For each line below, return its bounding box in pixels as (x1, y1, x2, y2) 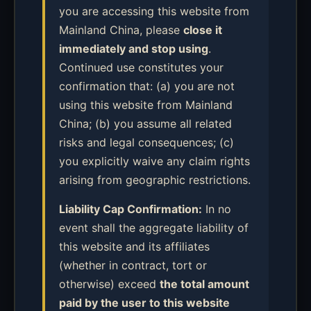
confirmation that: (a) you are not (59, 79, 235, 93)
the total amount (160, 277, 249, 291)
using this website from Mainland (59, 98, 233, 112)
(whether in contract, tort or (59, 258, 207, 272)
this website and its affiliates (59, 239, 210, 253)
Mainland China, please (59, 23, 183, 37)
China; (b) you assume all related (59, 117, 232, 131)
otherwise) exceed (59, 277, 160, 291)
